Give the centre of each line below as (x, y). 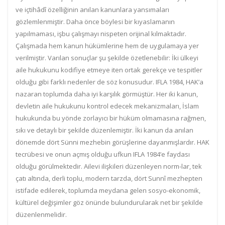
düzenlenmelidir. (42, 214)
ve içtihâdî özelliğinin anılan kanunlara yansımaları (92, 10)
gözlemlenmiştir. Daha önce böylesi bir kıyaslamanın (95, 22)
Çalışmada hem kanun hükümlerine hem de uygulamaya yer (107, 46)
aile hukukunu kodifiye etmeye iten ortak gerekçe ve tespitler (109, 70)
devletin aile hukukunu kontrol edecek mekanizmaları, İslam (107, 106)
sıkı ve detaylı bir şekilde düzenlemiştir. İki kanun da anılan (104, 130)
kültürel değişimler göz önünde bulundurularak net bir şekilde (109, 202)
